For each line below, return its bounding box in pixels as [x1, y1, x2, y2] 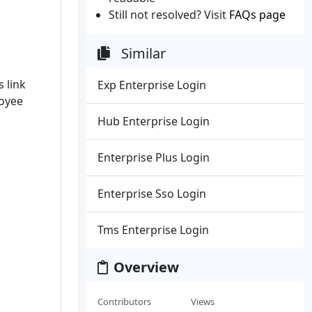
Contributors [97, 295, 151, 308]
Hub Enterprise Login [97, 114, 210, 129]
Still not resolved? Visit [109, 7, 229, 22]
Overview [114, 258, 179, 276]
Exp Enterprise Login [97, 77, 206, 93]
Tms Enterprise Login [97, 222, 209, 237]
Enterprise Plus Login [97, 150, 210, 165]
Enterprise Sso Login [97, 186, 206, 201]
